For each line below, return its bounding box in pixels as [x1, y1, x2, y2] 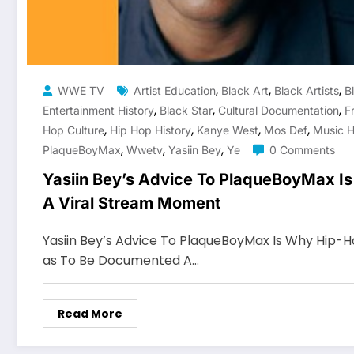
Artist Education [134, 83, 216, 97]
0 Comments [269, 142, 335, 156]
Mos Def [264, 122, 307, 137]
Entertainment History [43, 103, 154, 117]
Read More [58, 305, 122, 322]
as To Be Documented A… [43, 250, 199, 269]
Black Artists [274, 83, 339, 97]
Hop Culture [43, 122, 104, 137]
